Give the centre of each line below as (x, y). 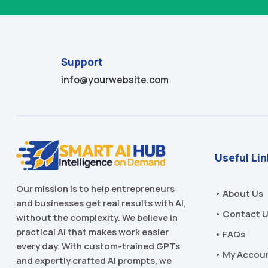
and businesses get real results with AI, (101, 203)
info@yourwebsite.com (115, 80)
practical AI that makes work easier (92, 232)
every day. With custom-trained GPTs (98, 246)
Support (82, 62)
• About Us (239, 193)
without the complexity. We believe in (97, 218)
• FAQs (230, 234)
